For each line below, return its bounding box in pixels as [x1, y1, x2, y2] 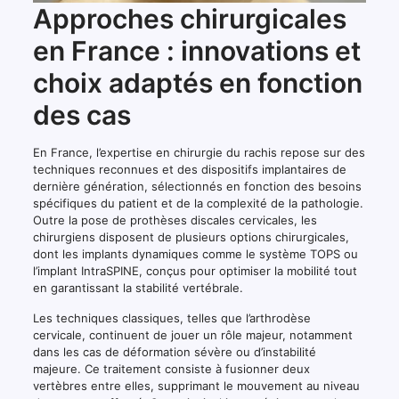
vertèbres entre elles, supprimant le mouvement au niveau [32, 378, 360, 393]
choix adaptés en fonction [32, 66, 362, 99]
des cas [32, 98, 131, 131]
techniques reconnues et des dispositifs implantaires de [32, 161, 346, 176]
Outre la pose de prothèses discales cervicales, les [32, 212, 317, 227]
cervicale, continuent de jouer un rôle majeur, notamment [32, 327, 353, 342]
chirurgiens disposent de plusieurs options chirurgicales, [32, 229, 349, 244]
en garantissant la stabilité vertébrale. [32, 280, 243, 295]
